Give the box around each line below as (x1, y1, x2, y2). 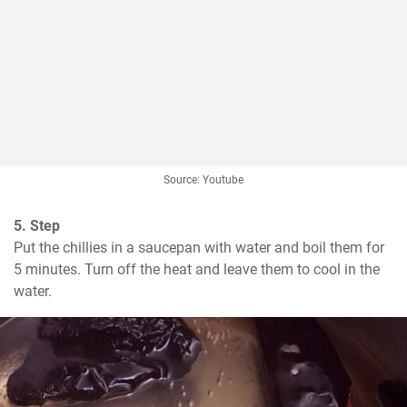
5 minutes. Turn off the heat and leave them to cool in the (14, 261, 380, 279)
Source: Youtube (164, 174, 243, 187)
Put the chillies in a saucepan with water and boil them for (14, 239, 384, 257)
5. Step (14, 217, 60, 235)
